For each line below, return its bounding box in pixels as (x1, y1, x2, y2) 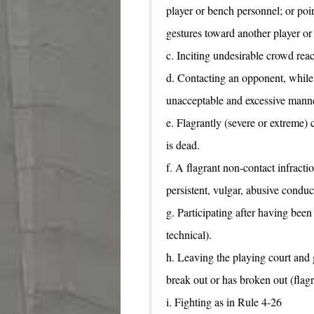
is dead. (166, 137, 200, 153)
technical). (166, 227, 212, 243)
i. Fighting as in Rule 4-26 (166, 294, 282, 310)
